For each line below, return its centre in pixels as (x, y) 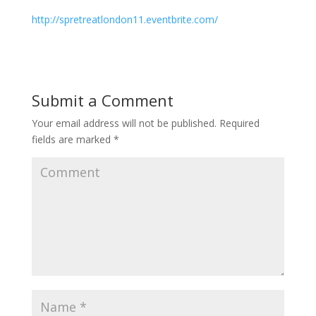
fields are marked (72, 140)
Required (238, 123)
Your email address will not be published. (124, 123)
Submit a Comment (102, 101)
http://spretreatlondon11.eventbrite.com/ (124, 20)
